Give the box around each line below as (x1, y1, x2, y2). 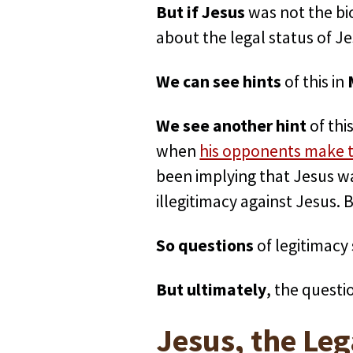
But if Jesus (156, 2, 249, 24)
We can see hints (156, 71, 282, 93)
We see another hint (156, 115, 307, 137)
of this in (281, 71, 348, 93)
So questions (156, 235, 255, 257)
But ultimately (156, 279, 267, 301)
